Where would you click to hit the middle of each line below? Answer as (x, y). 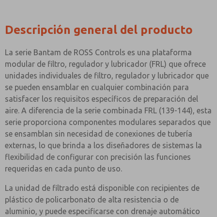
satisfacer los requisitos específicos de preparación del (101, 99)
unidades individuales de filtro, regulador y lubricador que (107, 76)
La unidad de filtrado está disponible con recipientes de (102, 188)
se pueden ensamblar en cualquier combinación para (97, 87)
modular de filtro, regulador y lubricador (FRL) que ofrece (105, 64)
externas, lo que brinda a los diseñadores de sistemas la (103, 145)
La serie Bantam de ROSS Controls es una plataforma (98, 52)
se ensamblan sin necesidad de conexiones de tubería (99, 134)
